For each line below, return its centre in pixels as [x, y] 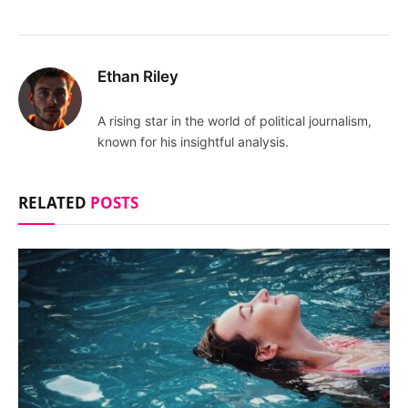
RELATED [54, 202]
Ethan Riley [138, 76]
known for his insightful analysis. [193, 141]
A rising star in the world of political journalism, [235, 120]
